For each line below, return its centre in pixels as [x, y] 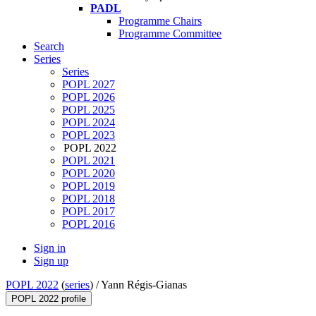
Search [49, 47]
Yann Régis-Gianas [144, 285]
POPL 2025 [89, 110]
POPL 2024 [89, 123]
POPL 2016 [89, 224]
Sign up [51, 261]
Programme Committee [170, 34]
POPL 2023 [89, 135]
